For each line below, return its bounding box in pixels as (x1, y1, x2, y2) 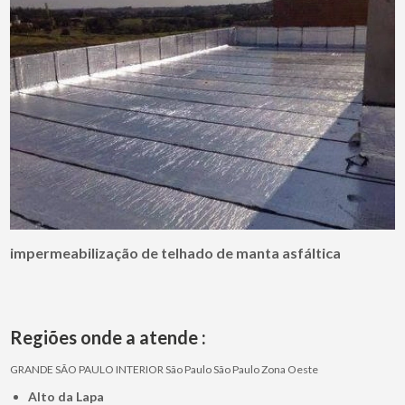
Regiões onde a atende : (10, 326, 207, 349)
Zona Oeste (261, 363, 319, 377)
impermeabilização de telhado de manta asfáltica (10, 244, 342, 262)
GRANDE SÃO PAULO (10, 363, 115, 377)
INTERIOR (116, 363, 165, 377)
